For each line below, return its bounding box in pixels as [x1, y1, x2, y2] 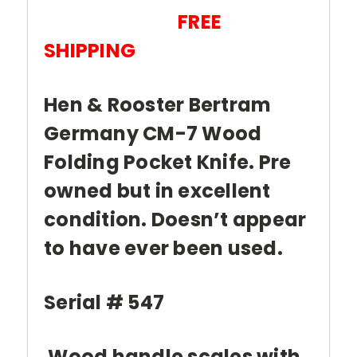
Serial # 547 [44, 289, 164, 316]
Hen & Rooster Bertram [44, 92, 272, 119]
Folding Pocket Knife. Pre [44, 149, 292, 176]
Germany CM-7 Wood [44, 120, 262, 147]
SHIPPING [44, 37, 135, 65]
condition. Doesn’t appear [44, 206, 307, 233]
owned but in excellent [44, 178, 271, 205]
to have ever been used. [44, 235, 283, 262]
